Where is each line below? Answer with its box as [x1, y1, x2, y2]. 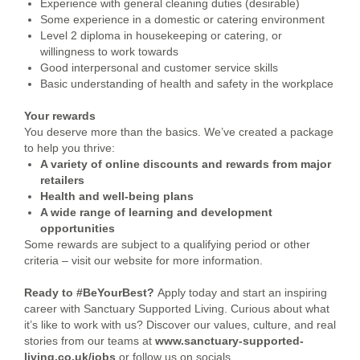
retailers [40, 174, 88, 186]
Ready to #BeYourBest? [24, 286, 157, 299]
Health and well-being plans [40, 190, 197, 202]
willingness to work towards [40, 45, 178, 58]
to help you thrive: [24, 141, 115, 154]
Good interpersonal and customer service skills [40, 61, 278, 74]
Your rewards [24, 109, 96, 122]
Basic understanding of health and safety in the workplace [40, 77, 333, 90]
